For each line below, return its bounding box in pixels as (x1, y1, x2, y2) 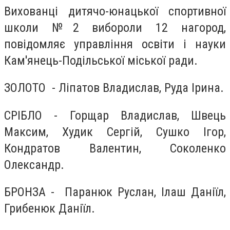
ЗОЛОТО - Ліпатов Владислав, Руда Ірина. (4, 81, 224, 95)
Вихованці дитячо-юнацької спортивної (4, 4, 226, 18)
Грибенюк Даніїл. (4, 201, 95, 216)
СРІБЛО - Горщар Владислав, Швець (4, 108, 226, 123)
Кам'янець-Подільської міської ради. (4, 53, 198, 68)
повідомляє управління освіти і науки (4, 36, 226, 51)
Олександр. (4, 157, 64, 172)
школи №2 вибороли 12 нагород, (4, 20, 226, 35)
